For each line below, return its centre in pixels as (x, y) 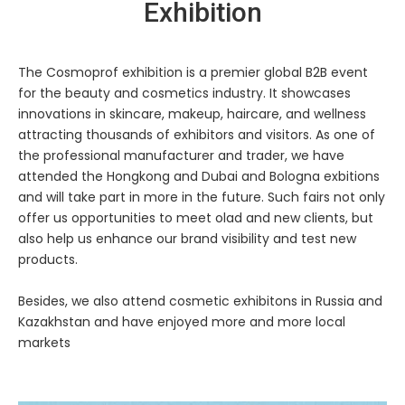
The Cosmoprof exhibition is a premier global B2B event (193, 72)
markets (44, 343)
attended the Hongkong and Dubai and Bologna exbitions (199, 176)
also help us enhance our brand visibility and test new (187, 239)
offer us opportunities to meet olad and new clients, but (196, 218)
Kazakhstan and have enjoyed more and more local (182, 322)
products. (48, 259)
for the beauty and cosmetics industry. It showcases (184, 93)
